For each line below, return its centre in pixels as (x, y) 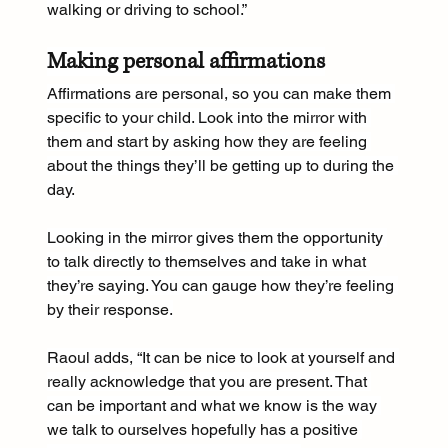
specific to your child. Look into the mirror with (209, 118)
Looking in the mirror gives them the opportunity (217, 238)
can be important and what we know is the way (214, 406)
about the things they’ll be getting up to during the (223, 166)
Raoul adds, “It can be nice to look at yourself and (223, 358)
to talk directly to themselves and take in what (209, 262)
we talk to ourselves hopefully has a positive (205, 430)
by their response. (110, 310)
